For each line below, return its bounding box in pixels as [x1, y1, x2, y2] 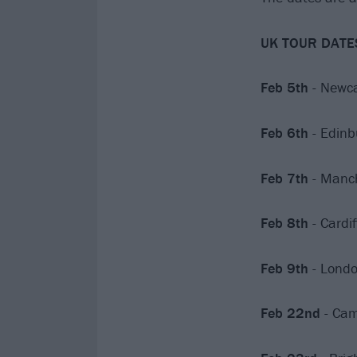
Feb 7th [260, 168, 312, 187]
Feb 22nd [260, 304, 324, 323]
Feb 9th [260, 258, 308, 277]
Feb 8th [260, 214, 312, 233]
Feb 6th [260, 123, 308, 142]
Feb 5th [260, 78, 308, 97]
